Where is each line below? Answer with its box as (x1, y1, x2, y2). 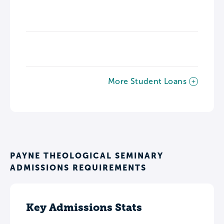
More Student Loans (107, 77, 186, 85)
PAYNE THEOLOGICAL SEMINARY (10, 151, 163, 160)
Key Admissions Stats (26, 201, 142, 213)
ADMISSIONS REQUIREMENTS (10, 163, 146, 172)
